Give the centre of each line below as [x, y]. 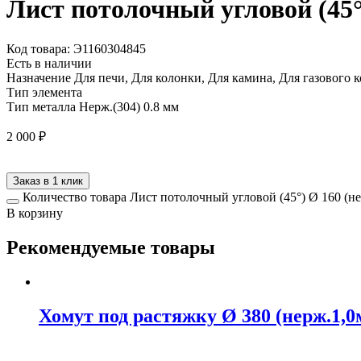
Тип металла [41, 106]
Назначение [39, 77]
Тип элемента [44, 92]
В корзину [35, 213]
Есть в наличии [49, 63]
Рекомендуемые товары [111, 247]
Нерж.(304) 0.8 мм [129, 106]
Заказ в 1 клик [48, 180]
